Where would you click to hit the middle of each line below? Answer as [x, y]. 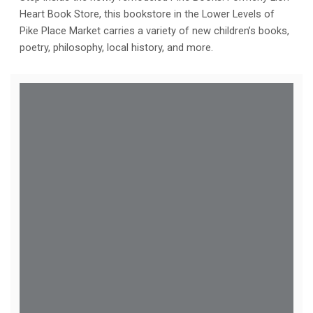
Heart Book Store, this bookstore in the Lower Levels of [147, 14]
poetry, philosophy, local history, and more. [116, 48]
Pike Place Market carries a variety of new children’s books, [154, 31]
